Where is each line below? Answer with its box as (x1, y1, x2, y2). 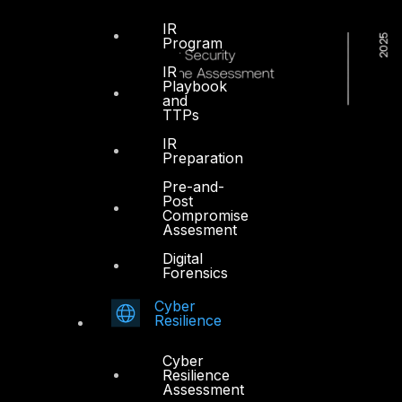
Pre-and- (162, 177, 224, 196)
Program (162, 33, 223, 52)
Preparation (162, 148, 243, 167)
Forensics (162, 263, 228, 282)
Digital (162, 249, 203, 267)
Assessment (162, 380, 244, 398)
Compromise (162, 205, 249, 224)
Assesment (162, 220, 237, 239)
